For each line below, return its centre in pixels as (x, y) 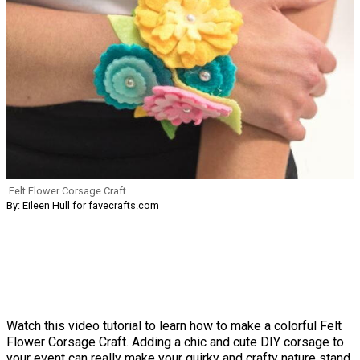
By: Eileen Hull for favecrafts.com (83, 206)
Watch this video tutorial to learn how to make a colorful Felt (174, 326)
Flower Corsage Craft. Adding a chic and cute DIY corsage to (175, 342)
